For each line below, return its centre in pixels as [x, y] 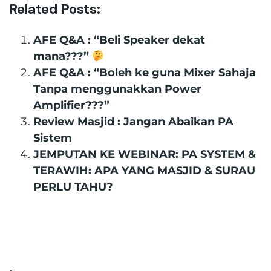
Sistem [53, 138]
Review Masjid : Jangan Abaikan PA [133, 122]
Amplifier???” [71, 105]
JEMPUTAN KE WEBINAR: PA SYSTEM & [145, 154]
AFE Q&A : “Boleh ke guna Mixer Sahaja [145, 73]
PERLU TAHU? [73, 187]
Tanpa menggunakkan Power [117, 89]
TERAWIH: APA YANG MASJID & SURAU [144, 171]
